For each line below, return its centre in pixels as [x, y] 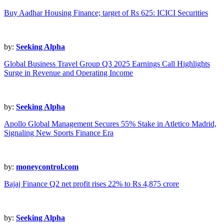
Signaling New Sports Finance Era [59, 133]
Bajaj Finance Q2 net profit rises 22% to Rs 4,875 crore [91, 184]
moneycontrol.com [47, 167]
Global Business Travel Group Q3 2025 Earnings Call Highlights [107, 64]
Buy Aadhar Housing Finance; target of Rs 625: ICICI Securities [106, 13]
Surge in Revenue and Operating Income [68, 73]
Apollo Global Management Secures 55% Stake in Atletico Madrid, [110, 124]
